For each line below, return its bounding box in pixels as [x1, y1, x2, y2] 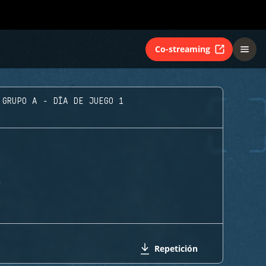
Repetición [154, 243, 198, 254]
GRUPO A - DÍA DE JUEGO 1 [2, 97, 124, 106]
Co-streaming [155, 43, 210, 55]
